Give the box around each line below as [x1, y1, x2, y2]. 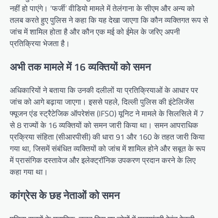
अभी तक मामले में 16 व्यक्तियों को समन [10, 58, 151, 74]
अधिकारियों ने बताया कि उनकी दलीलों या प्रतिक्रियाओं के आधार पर [10, 84, 198, 96]
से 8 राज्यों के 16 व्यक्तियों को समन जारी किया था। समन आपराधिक [10, 119, 198, 131]
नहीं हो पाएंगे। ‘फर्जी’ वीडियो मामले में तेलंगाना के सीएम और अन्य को [10, 2, 195, 14]
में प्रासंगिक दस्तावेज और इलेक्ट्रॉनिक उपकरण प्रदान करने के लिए [10, 154, 196, 166]
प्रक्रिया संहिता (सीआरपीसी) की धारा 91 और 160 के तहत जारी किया [10, 131, 205, 143]
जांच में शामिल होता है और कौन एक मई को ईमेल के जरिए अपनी [10, 25, 180, 37]
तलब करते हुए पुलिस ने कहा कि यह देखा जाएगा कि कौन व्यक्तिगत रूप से [10, 14, 208, 26]
